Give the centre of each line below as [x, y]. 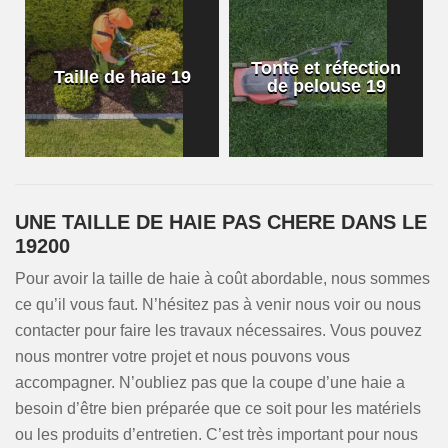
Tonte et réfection [326, 68]
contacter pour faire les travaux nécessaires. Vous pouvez [218, 330]
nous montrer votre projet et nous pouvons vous [182, 356]
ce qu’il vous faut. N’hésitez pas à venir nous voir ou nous [218, 304]
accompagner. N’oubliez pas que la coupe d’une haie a [210, 382]
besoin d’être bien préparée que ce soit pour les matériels [218, 408]
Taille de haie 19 [122, 77]
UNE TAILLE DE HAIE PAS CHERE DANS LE [221, 222]
